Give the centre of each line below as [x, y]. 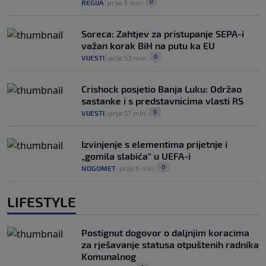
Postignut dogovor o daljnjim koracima [165, 232]
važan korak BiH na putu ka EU [148, 45]
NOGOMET [99, 168]
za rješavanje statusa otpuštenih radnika [170, 244]
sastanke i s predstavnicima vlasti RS [162, 100]
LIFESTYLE [42, 201]
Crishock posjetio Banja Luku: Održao [161, 88]
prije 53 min [127, 57]
